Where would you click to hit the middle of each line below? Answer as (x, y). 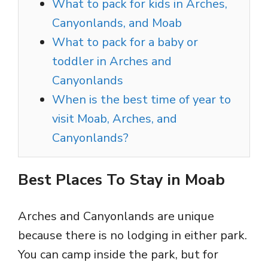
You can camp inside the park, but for (118, 255)
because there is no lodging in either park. (133, 236)
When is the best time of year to (141, 100)
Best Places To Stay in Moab (121, 180)
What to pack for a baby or (125, 42)
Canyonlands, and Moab (117, 23)
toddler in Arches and (112, 62)
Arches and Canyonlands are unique (116, 217)
